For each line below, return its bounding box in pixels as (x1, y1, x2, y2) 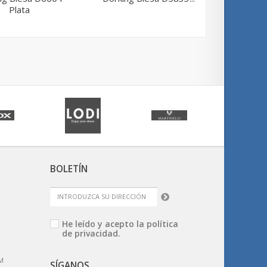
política (146, 218, 178, 229)
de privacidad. (61, 227, 120, 239)
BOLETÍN (49, 162, 88, 175)
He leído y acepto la (61, 218, 147, 229)
